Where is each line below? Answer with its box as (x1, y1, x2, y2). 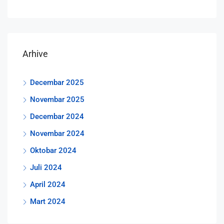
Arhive (22, 48, 48, 59)
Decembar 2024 (30, 111, 84, 121)
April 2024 (30, 179, 65, 189)
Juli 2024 (30, 162, 62, 172)
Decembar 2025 (30, 77, 84, 87)
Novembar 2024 (30, 128, 84, 138)
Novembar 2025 (30, 94, 84, 104)
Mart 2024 (30, 196, 65, 206)
